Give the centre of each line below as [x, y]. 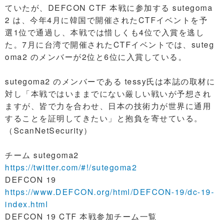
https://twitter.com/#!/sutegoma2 [71, 167]
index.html [27, 204]
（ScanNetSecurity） [49, 130]
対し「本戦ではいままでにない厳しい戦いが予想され [108, 94]
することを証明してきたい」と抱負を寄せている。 [104, 118]
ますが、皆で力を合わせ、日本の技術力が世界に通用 [108, 106]
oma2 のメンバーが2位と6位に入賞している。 [96, 57]
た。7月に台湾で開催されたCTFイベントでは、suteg [110, 44]
